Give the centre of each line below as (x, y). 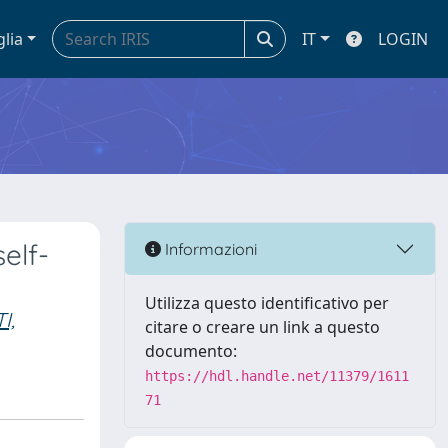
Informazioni (209, 248)
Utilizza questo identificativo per (267, 303)
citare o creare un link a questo (262, 327)
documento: (191, 351)
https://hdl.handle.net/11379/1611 (277, 376)
